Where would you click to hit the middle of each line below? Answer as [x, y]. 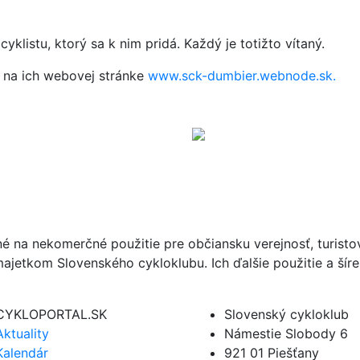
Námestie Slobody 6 [286, 333]
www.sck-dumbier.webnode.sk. [242, 76]
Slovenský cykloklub [286, 314]
